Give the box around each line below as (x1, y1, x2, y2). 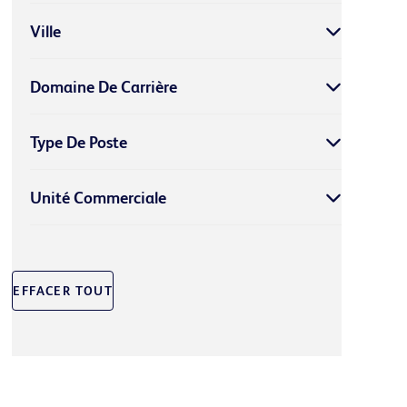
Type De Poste (30, 132, 128, 152)
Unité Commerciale (30, 187, 167, 207)
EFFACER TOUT (13, 283, 114, 298)
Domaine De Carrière (30, 76, 178, 96)
